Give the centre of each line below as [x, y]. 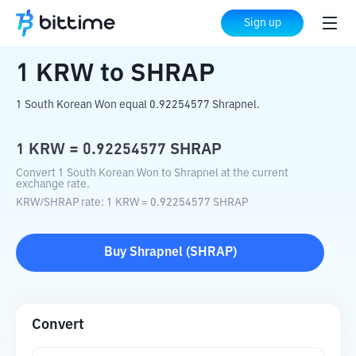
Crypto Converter [112, 24]
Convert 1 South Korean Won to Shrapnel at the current [152, 173]
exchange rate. [53, 184]
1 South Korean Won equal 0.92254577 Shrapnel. [138, 105]
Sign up [262, 23]
